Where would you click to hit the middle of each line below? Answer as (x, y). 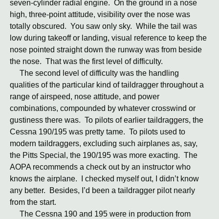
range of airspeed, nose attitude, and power (85, 97)
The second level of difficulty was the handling (94, 73)
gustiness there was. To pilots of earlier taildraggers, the (107, 120)
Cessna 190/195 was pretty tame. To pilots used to (98, 132)
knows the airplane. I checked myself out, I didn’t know (104, 179)
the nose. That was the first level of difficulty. (86, 61)
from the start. (33, 202)
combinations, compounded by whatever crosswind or (103, 108)
